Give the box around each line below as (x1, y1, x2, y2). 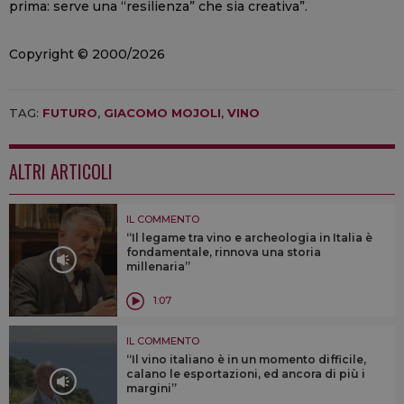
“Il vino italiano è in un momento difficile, (126, 352, 366, 366)
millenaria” (126, 259, 190, 273)
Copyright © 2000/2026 (9, 45, 165, 62)
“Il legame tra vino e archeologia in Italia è (126, 230, 372, 244)
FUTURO (42, 105, 97, 120)
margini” (126, 381, 177, 395)
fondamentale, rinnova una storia (126, 244, 321, 259)
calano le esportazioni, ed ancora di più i (126, 366, 365, 381)
